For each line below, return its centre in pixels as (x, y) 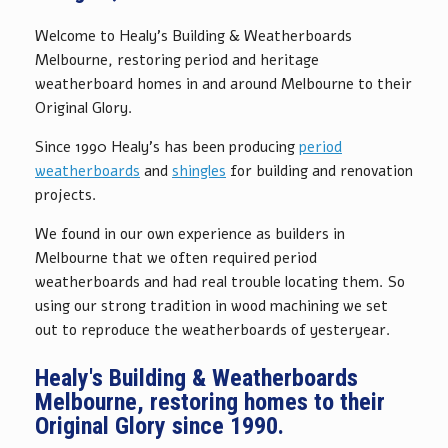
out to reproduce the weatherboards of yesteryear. (213, 330)
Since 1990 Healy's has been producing (167, 147)
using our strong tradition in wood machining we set (211, 306)
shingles (199, 171)
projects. (66, 195)
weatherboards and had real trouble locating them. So (220, 282)
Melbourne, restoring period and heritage (177, 60)
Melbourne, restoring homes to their (210, 402)
